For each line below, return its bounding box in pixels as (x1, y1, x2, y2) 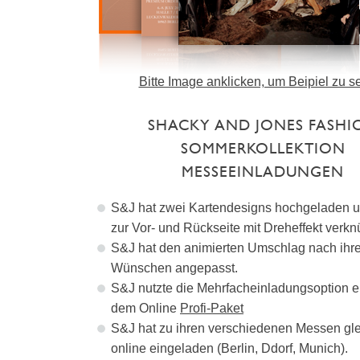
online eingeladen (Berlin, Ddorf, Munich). (111, 342, 348, 356)
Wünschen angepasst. (111, 261, 238, 276)
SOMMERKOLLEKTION (180, 139, 346, 157)
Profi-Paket (180, 301, 243, 316)
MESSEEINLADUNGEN (182, 162, 344, 180)
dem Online (111, 301, 180, 316)
